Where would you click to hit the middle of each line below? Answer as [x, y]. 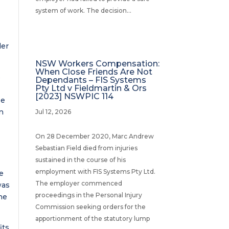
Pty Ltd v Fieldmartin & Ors [91, 88]
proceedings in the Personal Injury [88, 195]
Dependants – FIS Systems [90, 80]
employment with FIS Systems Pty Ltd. [95, 171]
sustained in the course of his [80, 159]
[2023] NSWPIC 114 [74, 96]
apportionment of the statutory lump [92, 218]
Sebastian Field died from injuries [86, 148]
